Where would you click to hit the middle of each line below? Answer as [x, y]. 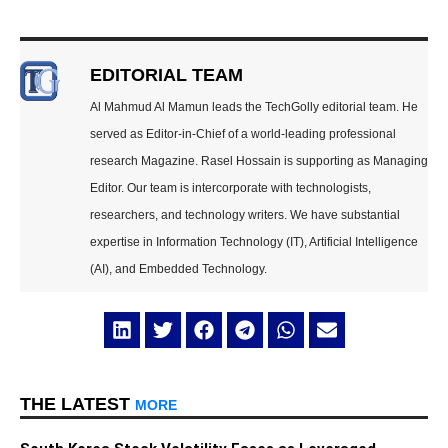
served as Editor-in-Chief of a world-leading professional [243, 133]
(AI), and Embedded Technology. [178, 268]
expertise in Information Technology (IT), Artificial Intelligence [254, 241]
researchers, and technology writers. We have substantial [245, 214]
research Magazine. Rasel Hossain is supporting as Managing [259, 160]
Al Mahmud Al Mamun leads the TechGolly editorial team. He [254, 106]
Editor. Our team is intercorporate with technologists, [230, 187]
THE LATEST [77, 404]
